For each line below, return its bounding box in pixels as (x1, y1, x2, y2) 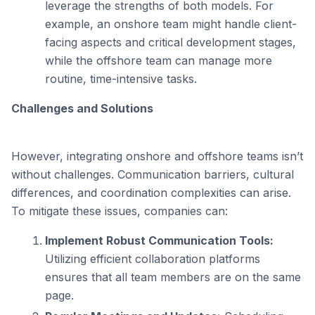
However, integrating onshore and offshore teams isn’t (11, 149, 303, 163)
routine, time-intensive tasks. (45, 72, 197, 86)
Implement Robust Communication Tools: (45, 233, 274, 247)
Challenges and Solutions (11, 101, 153, 115)
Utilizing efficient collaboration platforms (45, 252, 260, 266)
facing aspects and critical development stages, (45, 35, 296, 49)
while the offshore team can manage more (45, 53, 272, 67)
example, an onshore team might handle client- (45, 17, 297, 31)
